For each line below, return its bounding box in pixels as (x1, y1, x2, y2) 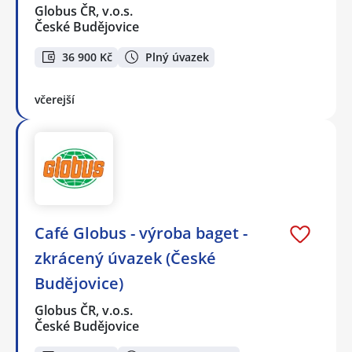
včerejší (35, 92, 75, 108)
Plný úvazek (145, 49, 209, 64)
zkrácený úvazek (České (35, 247, 216, 269)
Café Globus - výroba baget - (35, 222, 247, 244)
